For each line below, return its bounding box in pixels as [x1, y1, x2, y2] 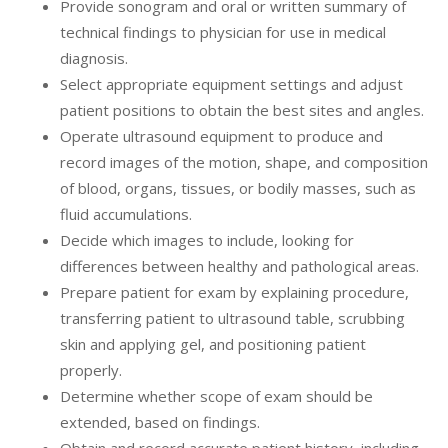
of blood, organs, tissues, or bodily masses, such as [60, 178, 416, 199]
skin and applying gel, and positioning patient [60, 334, 366, 355]
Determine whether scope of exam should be [60, 386, 373, 407]
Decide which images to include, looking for [60, 230, 354, 251]
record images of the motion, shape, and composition [60, 152, 428, 173]
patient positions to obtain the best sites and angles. [60, 100, 424, 121]
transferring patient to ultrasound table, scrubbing [60, 308, 405, 329]
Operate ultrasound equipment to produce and [60, 126, 383, 147]
